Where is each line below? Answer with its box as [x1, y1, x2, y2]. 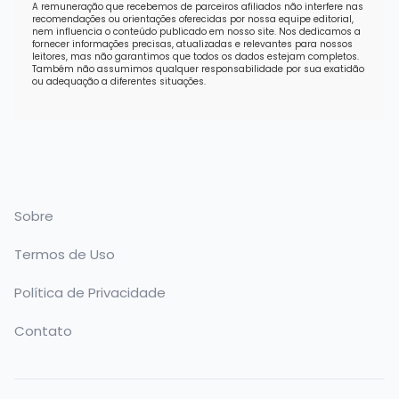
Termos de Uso [14, 244, 115, 264]
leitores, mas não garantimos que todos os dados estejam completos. [32, 49, 359, 63]
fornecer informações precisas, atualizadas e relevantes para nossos [32, 37, 353, 51]
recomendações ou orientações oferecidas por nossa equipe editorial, [32, 12, 354, 26]
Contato [14, 321, 72, 340]
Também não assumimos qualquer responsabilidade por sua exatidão [32, 61, 364, 76]
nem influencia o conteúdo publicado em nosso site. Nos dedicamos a [32, 24, 361, 38]
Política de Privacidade [14, 282, 166, 302]
